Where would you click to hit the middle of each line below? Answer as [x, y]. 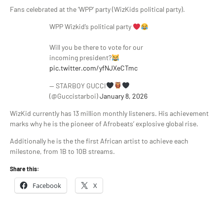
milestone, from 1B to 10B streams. [62, 151]
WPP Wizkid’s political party [91, 27]
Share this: [24, 169]
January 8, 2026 [124, 96]
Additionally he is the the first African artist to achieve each [99, 141]
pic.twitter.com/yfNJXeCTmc [93, 68]
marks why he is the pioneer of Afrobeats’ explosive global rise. [104, 123]
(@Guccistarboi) [74, 96]
